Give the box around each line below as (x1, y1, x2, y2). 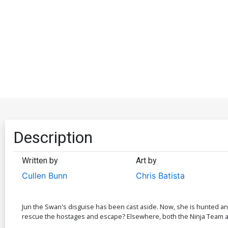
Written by (22, 155, 58, 165)
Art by (135, 155, 157, 165)
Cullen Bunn (22, 170, 67, 181)
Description (13, 127, 93, 147)
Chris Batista (135, 170, 185, 181)
